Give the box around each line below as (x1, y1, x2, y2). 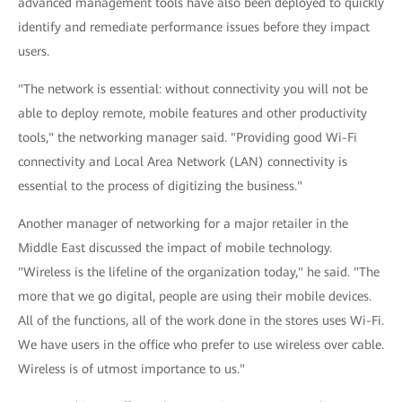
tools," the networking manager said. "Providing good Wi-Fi (18, 130, 357, 144)
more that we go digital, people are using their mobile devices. (18, 289, 371, 303)
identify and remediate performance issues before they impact (18, 20, 370, 34)
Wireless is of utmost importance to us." (18, 362, 245, 376)
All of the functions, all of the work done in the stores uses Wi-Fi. (18, 313, 384, 328)
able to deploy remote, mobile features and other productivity (18, 106, 367, 120)
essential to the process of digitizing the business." (18, 179, 302, 193)
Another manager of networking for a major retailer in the (18, 216, 348, 231)
